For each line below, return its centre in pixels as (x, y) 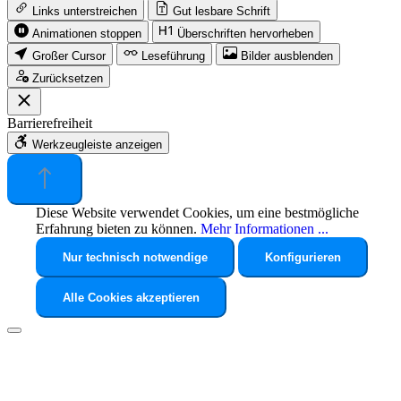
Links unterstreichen (85, 11)
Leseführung (173, 55)
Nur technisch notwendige (135, 257)
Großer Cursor (69, 55)
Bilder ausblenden (287, 55)
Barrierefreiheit (50, 123)
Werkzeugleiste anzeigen (97, 144)
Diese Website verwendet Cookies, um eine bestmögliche (197, 212)
